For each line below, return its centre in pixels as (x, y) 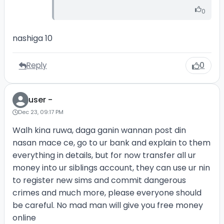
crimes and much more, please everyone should (107, 193)
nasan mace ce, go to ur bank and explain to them (111, 143)
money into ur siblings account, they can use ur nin (111, 168)
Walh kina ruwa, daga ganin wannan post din (99, 130)
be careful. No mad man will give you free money (107, 205)
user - (40, 100)
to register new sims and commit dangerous (99, 180)
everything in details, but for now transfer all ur (104, 155)
